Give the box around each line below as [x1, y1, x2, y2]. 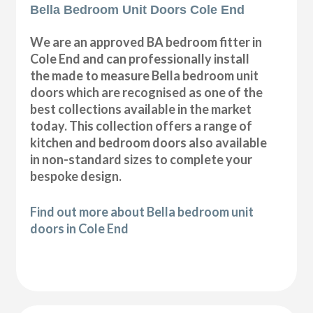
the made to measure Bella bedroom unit [30, 67, 259, 83]
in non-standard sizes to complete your [30, 151, 253, 167]
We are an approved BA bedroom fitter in [30, 34, 263, 50]
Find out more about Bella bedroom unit [30, 203, 254, 219]
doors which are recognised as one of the [30, 84, 263, 100]
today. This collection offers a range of [30, 117, 253, 133]
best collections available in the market [30, 101, 252, 117]
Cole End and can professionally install [30, 50, 250, 66]
